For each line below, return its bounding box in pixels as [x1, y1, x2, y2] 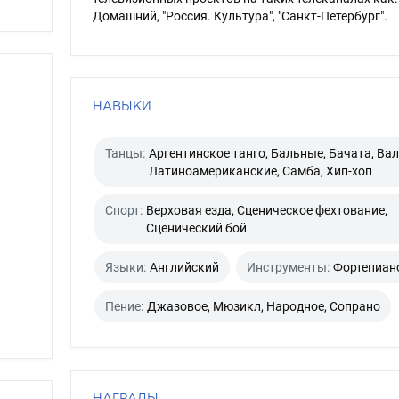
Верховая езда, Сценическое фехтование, [145, 203, 387, 217]
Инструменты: [246, 260, 330, 274]
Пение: [104, 299, 143, 313]
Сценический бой [145, 221, 247, 235]
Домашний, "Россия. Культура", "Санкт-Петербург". [92, 9, 387, 23]
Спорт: [104, 203, 142, 217]
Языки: [104, 260, 146, 274]
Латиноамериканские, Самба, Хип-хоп [148, 164, 372, 178]
